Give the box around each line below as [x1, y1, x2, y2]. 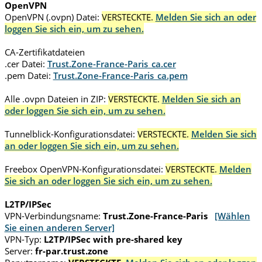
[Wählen [214, 210, 250, 222]
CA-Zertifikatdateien [4, 46, 85, 58]
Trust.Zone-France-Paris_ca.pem [53, 70, 188, 82]
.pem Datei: [4, 70, 51, 82]
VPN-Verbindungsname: [4, 210, 101, 222]
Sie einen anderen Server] [4, 222, 115, 234]
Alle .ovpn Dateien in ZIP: [4, 93, 106, 105]
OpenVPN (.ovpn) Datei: [4, 11, 99, 23]
